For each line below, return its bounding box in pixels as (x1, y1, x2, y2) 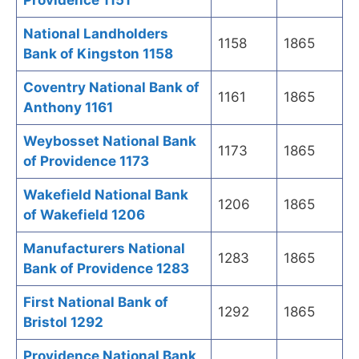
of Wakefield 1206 (23, 207, 145, 224)
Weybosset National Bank (23, 133, 196, 150)
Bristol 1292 (23, 314, 103, 331)
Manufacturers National (23, 240, 185, 257)
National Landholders (23, 26, 168, 42)
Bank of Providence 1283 (23, 260, 189, 277)
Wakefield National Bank (23, 187, 188, 204)
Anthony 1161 (23, 99, 113, 116)
